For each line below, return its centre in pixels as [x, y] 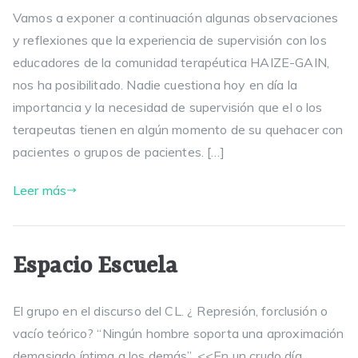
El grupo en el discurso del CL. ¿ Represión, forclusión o [171, 311]
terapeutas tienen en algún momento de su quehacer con [178, 129]
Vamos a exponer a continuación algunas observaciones [176, 18]
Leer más [40, 190]
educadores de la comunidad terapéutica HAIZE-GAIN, [171, 62]
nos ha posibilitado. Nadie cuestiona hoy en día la [155, 85]
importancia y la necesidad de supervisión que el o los [168, 107]
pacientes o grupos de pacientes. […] [119, 152]
